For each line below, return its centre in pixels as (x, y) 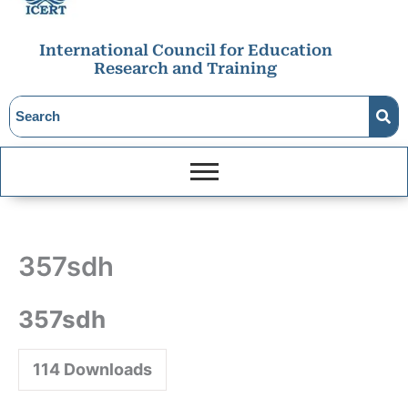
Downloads (106, 369)
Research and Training (186, 69)
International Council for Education (185, 51)
